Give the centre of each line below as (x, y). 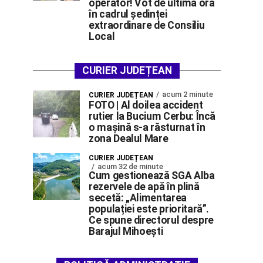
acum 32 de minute (130, 166)
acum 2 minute (188, 94)
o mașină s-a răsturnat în (147, 127)
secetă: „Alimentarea (138, 198)
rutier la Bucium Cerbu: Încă (152, 116)
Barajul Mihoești (126, 231)
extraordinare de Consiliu (147, 25)
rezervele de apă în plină (144, 187)
